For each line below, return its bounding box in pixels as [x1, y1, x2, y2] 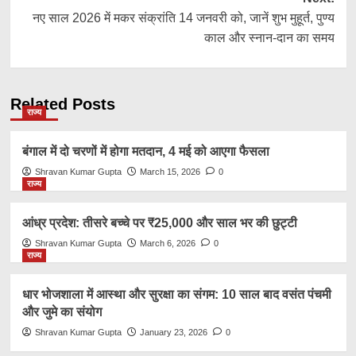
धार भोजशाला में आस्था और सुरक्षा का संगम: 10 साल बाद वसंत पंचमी [21, 287, 331, 301]
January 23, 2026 [139, 327, 207, 337]
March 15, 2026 [139, 166, 200, 176]
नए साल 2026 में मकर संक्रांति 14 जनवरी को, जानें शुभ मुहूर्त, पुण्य [32, 10, 335, 25]
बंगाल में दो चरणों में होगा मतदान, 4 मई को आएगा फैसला [21, 144, 269, 158]
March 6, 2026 [139, 238, 195, 248]
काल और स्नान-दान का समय [203, 30, 335, 44]
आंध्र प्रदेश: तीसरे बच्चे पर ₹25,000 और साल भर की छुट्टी [21, 215, 297, 230]
